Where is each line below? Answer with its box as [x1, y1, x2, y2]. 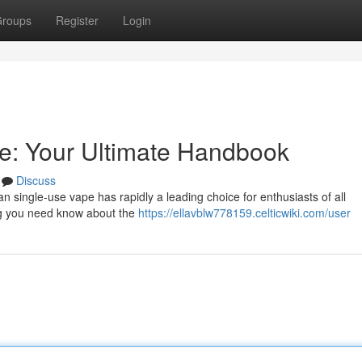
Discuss [16, 172, 56, 188]
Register [56, 12, 99, 28]
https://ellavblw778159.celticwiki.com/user [138, 204, 351, 221]
